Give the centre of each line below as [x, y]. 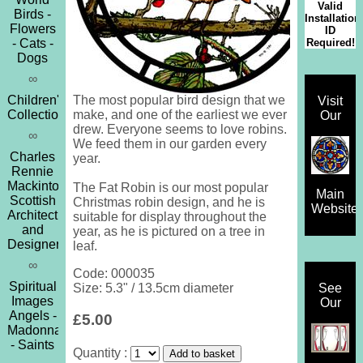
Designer [33, 245]
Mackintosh [40, 186]
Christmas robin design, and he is [169, 203]
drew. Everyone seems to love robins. [179, 130]
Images [33, 301]
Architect [33, 216]
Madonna [34, 331]
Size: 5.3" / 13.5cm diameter [153, 288]
